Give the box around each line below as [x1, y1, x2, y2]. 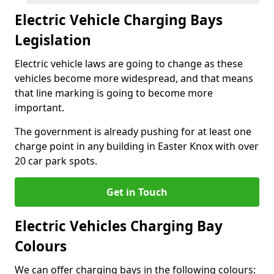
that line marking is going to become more [15, 86, 213, 100]
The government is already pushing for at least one [15, 125, 251, 138]
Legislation [15, 31, 91, 50]
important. [15, 101, 64, 114]
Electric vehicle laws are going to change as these [15, 57, 243, 70]
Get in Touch [106, 185, 168, 199]
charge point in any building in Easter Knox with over [15, 139, 259, 153]
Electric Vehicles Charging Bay [15, 217, 223, 235]
